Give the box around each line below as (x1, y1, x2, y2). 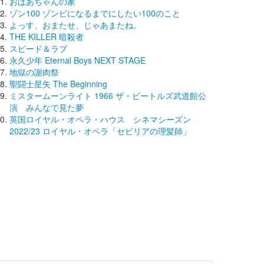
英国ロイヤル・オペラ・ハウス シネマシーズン (9, 113, 191, 125)
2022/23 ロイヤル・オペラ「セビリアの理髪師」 (9, 124, 191, 137)
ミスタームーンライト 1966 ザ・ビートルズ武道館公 (9, 89, 206, 101)
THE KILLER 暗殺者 (9, 30, 84, 42)
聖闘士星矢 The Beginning (9, 77, 107, 90)
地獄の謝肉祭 (9, 65, 59, 78)
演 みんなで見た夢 (9, 101, 84, 113)
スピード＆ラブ (9, 42, 67, 54)
